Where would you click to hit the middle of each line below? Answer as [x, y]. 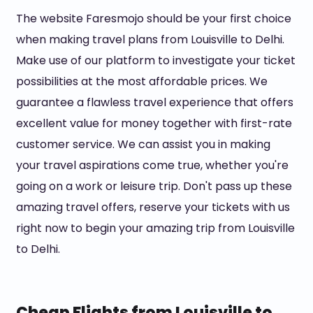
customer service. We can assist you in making [143, 144]
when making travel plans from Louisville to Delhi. [150, 39]
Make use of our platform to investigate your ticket [155, 60]
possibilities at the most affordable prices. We [141, 81]
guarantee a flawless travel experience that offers [154, 102]
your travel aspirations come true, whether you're [152, 165]
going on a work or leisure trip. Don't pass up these [154, 186]
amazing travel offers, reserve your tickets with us [153, 207]
